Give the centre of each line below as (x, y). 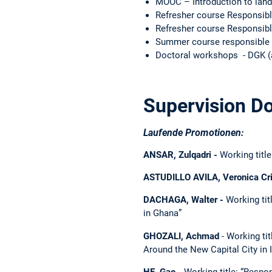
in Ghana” (162, 213)
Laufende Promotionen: (193, 133)
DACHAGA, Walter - (185, 200)
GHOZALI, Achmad (181, 236)
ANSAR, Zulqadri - (182, 155)
